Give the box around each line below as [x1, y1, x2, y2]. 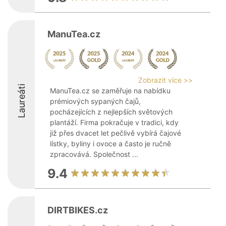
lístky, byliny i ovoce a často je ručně [50, 139, 171, 148]
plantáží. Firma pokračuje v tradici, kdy [50, 118, 179, 127]
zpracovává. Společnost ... [50, 150, 138, 158]
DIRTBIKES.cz [47, 205, 108, 215]
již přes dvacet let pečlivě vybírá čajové [50, 129, 181, 137]
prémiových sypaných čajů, [50, 97, 141, 105]
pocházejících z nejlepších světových [50, 107, 173, 116]
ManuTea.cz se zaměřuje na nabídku [50, 86, 171, 95]
